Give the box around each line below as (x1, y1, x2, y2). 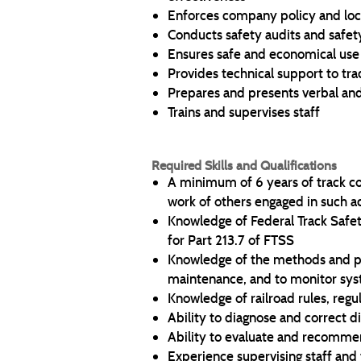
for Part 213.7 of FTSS (168, 231, 294, 249)
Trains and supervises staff (168, 103, 320, 121)
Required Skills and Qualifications (151, 157, 337, 173)
